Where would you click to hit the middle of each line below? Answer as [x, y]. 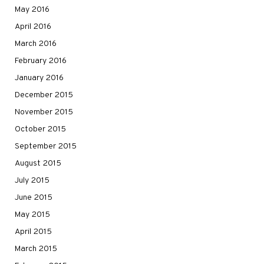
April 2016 [33, 27]
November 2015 [44, 113]
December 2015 [44, 95]
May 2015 [32, 215]
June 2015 [34, 198]
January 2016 [39, 78]
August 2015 [38, 164]
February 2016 [41, 61]
